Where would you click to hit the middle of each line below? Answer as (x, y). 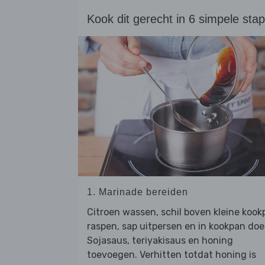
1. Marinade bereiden (138, 192)
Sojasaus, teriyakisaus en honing (160, 240)
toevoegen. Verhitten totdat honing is (172, 254)
